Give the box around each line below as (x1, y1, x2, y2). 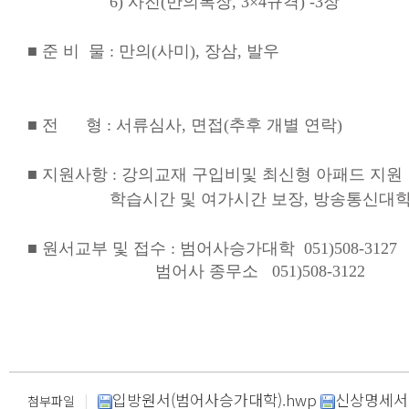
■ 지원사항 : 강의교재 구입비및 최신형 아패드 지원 (27, 165, 403, 184)
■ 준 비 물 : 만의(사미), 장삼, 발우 (27, 42, 279, 60)
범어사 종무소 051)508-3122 (27, 262, 365, 280)
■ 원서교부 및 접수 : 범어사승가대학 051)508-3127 (27, 239, 402, 257)
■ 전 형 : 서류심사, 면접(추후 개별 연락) (27, 116, 347, 134)
